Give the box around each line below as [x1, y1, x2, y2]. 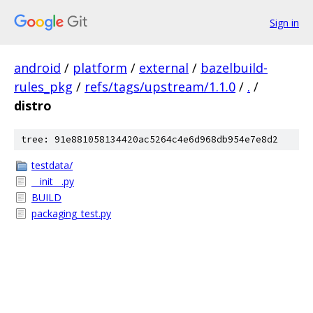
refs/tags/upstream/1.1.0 [85, 78, 235, 95]
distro [14, 97, 52, 114]
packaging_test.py [31, 207, 111, 220]
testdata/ [31, 159, 73, 172]
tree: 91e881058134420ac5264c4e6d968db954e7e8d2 [21, 133, 278, 145]
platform [73, 59, 127, 76]
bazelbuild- [201, 59, 268, 76]
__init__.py [31, 175, 74, 188]
